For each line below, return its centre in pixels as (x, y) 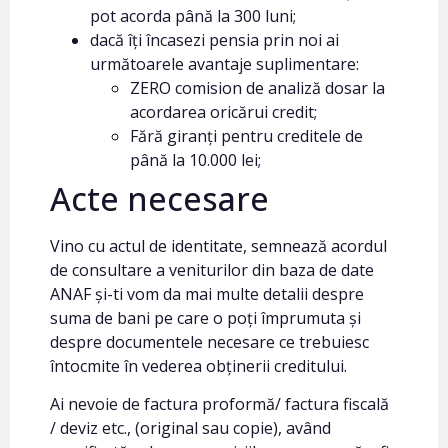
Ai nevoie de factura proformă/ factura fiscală (219, 404)
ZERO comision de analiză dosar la (257, 88)
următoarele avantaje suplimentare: (224, 64)
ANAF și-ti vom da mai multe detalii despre (207, 294)
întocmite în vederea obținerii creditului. (198, 366)
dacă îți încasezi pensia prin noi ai (214, 40)
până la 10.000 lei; (195, 160)
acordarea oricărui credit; (223, 112)
